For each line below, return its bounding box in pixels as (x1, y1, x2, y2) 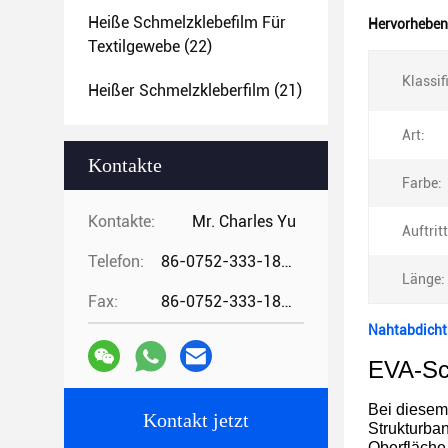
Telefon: (88, 252, 144, 271)
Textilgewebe (88, 37, 180, 56)
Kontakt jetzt (143, 409, 249, 431)
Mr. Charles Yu (192, 212, 296, 231)
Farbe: (402, 175, 442, 191)
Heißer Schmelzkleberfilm (88, 81, 270, 100)
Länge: (402, 271, 445, 287)
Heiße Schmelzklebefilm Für (88, 13, 286, 32)
